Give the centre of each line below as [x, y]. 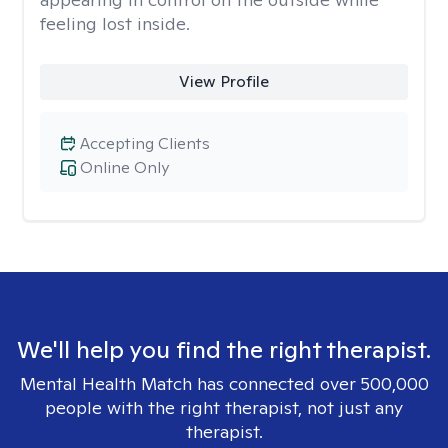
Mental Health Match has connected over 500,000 [224, 383]
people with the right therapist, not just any [224, 407]
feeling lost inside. [115, 23]
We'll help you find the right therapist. [224, 349]
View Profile [223, 81]
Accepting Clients [145, 143]
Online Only [124, 167]
